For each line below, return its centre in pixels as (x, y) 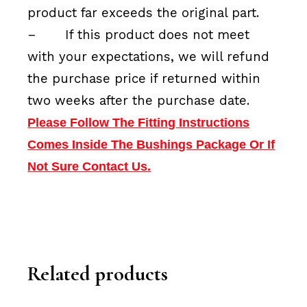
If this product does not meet (158, 35)
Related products (98, 273)
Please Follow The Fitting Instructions (139, 123)
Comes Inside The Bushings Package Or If (151, 145)
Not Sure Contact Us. (89, 167)
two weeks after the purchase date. (139, 101)
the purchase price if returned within (144, 79)
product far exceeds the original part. (144, 13)
